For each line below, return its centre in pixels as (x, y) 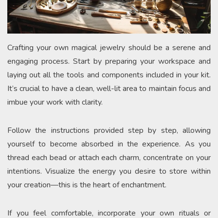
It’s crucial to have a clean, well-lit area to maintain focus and (109, 88)
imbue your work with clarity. (55, 102)
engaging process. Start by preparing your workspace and (109, 61)
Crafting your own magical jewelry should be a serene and (109, 47)
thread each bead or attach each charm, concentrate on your (109, 157)
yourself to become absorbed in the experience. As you (109, 144)
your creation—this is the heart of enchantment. (87, 185)
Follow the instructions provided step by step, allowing (109, 130)
